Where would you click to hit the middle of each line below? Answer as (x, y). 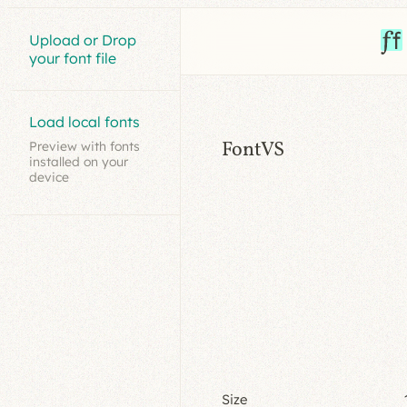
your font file (73, 58)
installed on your (79, 162)
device (50, 177)
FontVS (253, 151)
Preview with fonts (85, 146)
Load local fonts (85, 122)
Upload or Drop (83, 40)
